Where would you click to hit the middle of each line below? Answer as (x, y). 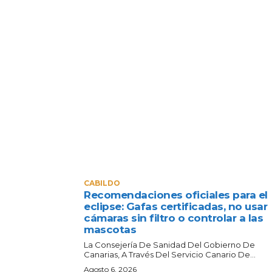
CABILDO (102, 183)
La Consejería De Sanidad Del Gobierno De (169, 244)
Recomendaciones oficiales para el (176, 195)
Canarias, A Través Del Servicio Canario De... (170, 254)
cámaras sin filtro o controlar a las (173, 218)
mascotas (110, 229)
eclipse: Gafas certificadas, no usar (175, 206)
